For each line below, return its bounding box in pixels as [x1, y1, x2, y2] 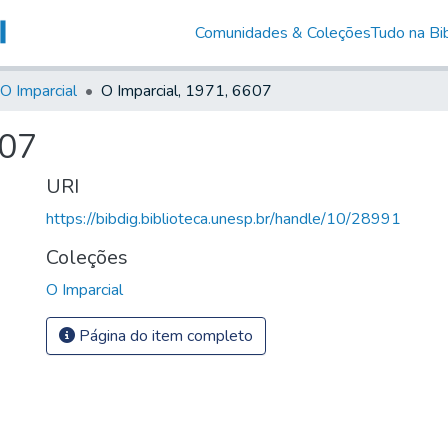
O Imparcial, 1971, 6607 [101, 79, 272, 102]
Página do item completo [75, 324, 253, 347]
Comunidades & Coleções [194, 21, 371, 44]
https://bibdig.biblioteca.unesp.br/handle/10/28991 [46, 207, 401, 230]
